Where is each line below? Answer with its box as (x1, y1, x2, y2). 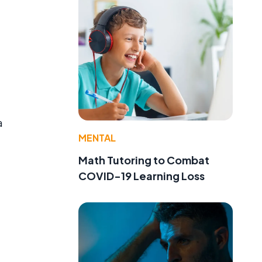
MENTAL (78, 132, 116, 144)
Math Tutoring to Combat (78, 153, 209, 167)
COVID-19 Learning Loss (78, 169, 205, 183)
